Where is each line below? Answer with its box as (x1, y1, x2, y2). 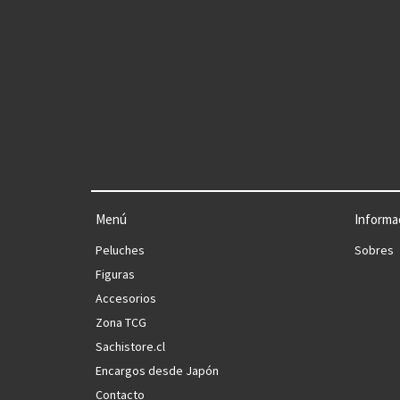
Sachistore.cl (96, 338, 165, 355)
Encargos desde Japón (96, 362, 219, 379)
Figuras (96, 266, 135, 283)
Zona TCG (96, 314, 146, 331)
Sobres (354, 242, 394, 259)
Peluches (96, 242, 145, 259)
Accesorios (96, 290, 156, 307)
